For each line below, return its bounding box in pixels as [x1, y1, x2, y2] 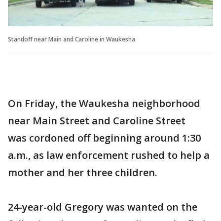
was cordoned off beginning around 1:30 [8, 131, 201, 145]
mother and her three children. [8, 166, 157, 180]
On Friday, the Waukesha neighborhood [8, 97, 200, 110]
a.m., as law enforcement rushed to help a [8, 148, 210, 162]
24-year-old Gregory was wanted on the [8, 200, 197, 214]
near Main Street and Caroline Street [8, 114, 185, 128]
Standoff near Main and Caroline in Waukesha [8, 35, 135, 44]
